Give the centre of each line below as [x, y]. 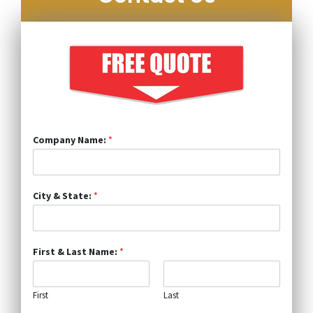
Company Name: [70, 139]
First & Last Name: [76, 251]
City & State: [63, 195]
